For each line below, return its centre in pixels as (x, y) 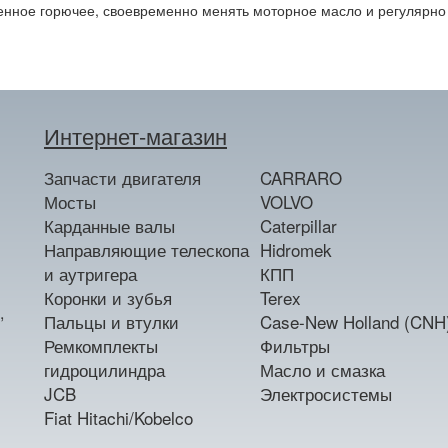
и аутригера (90, 273)
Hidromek (295, 249)
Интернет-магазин (135, 135)
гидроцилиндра (104, 369)
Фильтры (294, 345)
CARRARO (300, 177)
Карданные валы (109, 225)
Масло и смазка (322, 369)
